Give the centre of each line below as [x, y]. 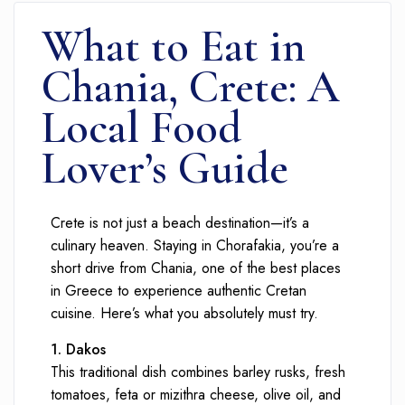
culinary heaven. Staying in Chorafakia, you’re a [195, 246]
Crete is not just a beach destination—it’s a [180, 223]
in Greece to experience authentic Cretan [179, 291]
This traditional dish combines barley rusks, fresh [198, 372]
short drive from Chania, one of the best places [196, 268]
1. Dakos [79, 350]
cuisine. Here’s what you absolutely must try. [185, 314]
